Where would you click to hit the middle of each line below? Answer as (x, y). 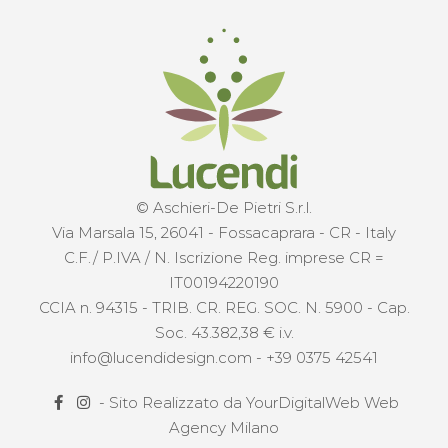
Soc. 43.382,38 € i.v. (224, 332)
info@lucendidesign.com (161, 357)
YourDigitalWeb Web (322, 402)
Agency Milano (224, 427)
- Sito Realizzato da (172, 402)
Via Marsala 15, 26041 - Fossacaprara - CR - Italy (224, 232)
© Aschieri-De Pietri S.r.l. (224, 207)
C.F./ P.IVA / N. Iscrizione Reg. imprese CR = (224, 257)
